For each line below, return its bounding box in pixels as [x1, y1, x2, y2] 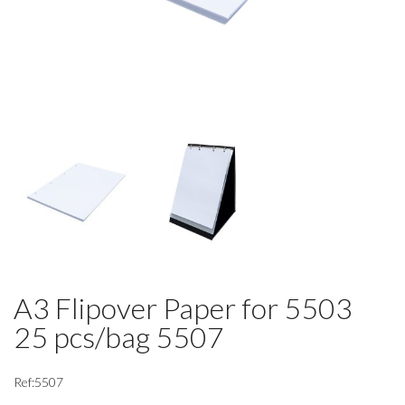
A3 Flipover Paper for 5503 [14, 290, 353, 326]
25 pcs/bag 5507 [14, 319, 224, 355]
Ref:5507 [14, 373, 63, 390]
